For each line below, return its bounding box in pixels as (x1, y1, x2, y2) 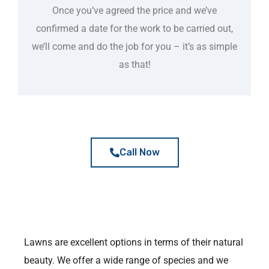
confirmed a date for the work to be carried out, (36, 23, 233, 34)
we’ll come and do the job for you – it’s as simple (32, 41, 237, 52)
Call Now (119, 147, 160, 158)
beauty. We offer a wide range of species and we (24, 255, 228, 266)
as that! (118, 59, 151, 70)
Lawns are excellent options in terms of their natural (24, 237, 243, 248)
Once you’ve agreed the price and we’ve (52, 5, 217, 16)
